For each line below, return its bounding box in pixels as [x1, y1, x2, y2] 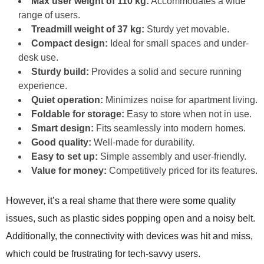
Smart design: [31, 123, 94, 133]
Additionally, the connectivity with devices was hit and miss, [6, 231, 253, 241]
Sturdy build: [31, 67, 89, 77]
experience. [18, 81, 67, 91]
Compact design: [31, 38, 108, 48]
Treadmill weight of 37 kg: [31, 24, 144, 34]
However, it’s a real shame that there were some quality [6, 196, 236, 206]
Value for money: [31, 166, 107, 176]
